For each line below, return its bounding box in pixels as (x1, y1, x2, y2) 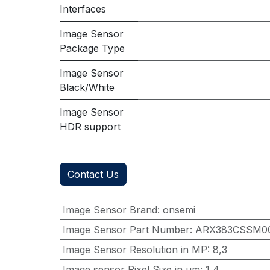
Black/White (59, 81, 115, 93)
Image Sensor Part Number (62, 224, 190, 236)
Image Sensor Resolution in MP (62, 243, 207, 256)
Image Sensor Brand (62, 204, 157, 216)
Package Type (59, 42, 125, 54)
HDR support (59, 121, 121, 133)
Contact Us (67, 168, 119, 180)
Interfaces (59, 3, 106, 15)
